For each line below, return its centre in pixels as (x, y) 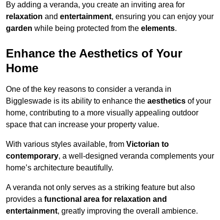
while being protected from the (87, 28)
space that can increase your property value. (82, 125)
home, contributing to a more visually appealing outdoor (102, 113)
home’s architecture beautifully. (60, 168)
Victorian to (148, 144)
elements (158, 28)
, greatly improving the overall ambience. (128, 211)
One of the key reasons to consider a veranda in (89, 89)
